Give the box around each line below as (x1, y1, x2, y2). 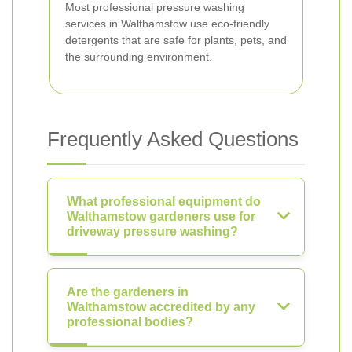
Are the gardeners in (67, 285, 189, 299)
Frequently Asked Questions (47, 127, 299, 151)
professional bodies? (67, 315, 193, 328)
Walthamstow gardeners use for (67, 210, 255, 223)
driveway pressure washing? (67, 225, 238, 238)
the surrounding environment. (65, 50, 212, 63)
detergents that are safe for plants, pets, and (65, 34, 287, 46)
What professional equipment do (67, 195, 261, 208)
